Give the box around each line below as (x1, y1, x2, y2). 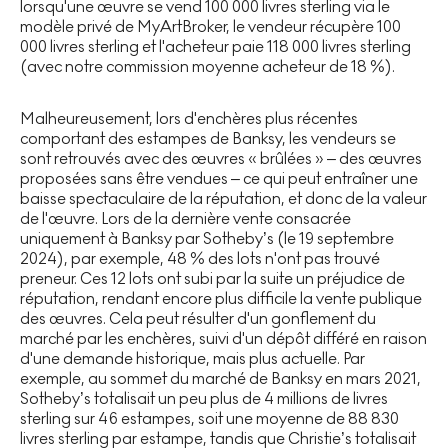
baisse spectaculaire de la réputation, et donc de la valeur (20, 188, 427, 208)
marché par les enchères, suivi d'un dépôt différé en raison (20, 328, 427, 348)
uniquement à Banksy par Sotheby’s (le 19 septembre (20, 228, 394, 248)
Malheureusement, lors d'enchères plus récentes (20, 108, 358, 128)
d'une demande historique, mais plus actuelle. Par (20, 348, 365, 368)
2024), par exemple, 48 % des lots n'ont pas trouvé (20, 248, 380, 268)
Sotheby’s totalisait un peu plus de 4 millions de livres (20, 388, 388, 408)
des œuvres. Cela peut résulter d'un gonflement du (20, 308, 376, 328)
